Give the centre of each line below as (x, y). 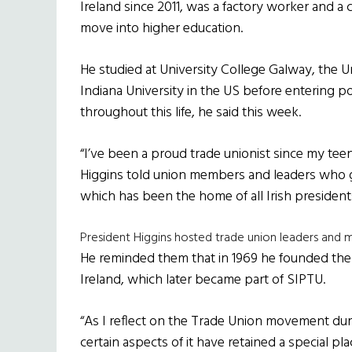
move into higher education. (161, 29)
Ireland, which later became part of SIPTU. (203, 280)
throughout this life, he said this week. (191, 113)
